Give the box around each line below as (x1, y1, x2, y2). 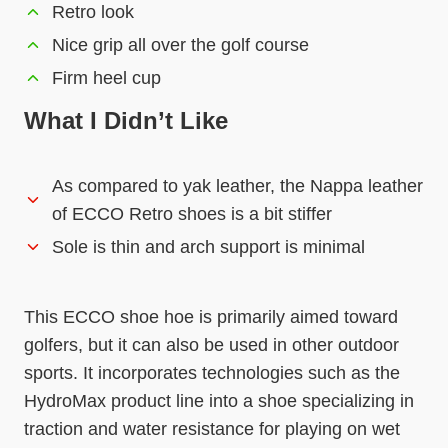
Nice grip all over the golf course (52, 34, 309, 55)
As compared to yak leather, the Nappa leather (52, 175, 423, 196)
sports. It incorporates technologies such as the (24, 362, 400, 383)
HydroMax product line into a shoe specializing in (24, 390, 414, 411)
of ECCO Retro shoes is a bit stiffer (52, 203, 332, 224)
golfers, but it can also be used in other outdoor (24, 334, 399, 355)
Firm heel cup (52, 67, 161, 88)
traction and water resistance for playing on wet (24, 418, 400, 439)
